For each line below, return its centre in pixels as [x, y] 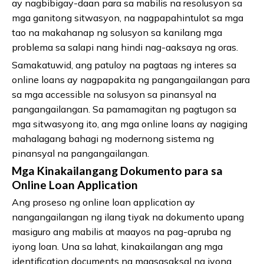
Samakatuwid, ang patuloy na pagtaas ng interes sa [124, 65]
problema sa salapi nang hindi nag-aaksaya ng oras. [125, 47]
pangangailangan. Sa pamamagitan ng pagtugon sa [124, 109]
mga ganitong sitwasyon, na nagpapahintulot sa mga [128, 18]
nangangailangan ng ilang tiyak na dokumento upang [128, 217]
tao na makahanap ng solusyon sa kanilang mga [117, 33]
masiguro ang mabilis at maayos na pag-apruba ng [121, 232]
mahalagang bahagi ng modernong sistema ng [113, 139]
